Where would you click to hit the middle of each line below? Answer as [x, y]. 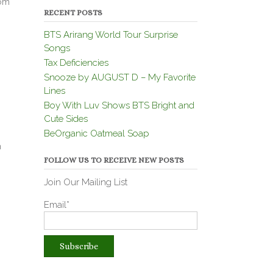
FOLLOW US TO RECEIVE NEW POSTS [114, 160]
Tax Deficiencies [76, 62]
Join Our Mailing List [85, 182]
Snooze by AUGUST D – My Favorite [119, 77]
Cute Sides [66, 119]
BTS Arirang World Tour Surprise [111, 34]
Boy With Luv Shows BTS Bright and [119, 105]
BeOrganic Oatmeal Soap [96, 133]
